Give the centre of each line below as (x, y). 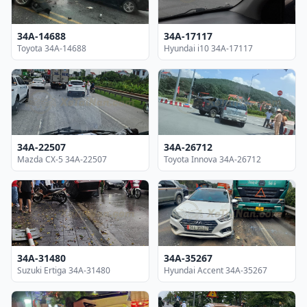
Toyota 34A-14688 (52, 48)
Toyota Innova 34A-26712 (212, 159)
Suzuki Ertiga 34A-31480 (64, 270)
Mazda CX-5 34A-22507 (62, 159)
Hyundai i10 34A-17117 (208, 48)
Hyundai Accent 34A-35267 (216, 270)
